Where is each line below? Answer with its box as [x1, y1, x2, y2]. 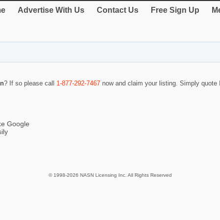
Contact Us [97, 6, 138, 14]
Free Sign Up [151, 6, 199, 14]
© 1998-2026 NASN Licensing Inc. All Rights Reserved [48, 172, 172, 178]
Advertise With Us [18, 6, 84, 14]
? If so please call [4, 80, 56, 87]
